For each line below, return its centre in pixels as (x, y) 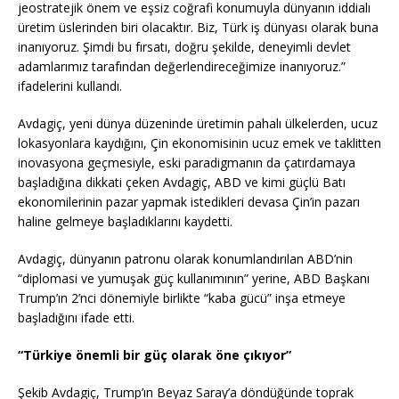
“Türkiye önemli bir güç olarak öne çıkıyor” (155, 354)
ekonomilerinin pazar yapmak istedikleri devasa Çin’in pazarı (189, 201)
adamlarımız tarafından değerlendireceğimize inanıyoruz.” (182, 66)
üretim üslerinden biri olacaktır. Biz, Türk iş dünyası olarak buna (198, 27)
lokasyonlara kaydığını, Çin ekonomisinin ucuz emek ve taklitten (199, 142)
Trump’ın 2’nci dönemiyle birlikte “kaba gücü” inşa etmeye (182, 297)
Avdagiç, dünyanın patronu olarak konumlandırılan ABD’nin (185, 258)
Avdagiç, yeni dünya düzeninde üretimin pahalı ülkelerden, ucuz (198, 123)
